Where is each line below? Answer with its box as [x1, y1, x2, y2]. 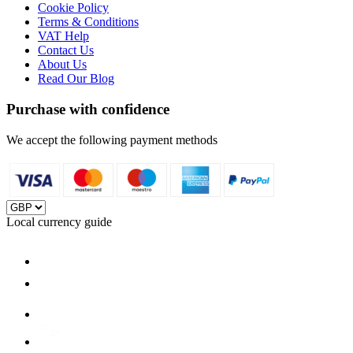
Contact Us [38, 43, 94, 58]
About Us [38, 58, 87, 72]
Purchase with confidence [6, 101, 169, 118]
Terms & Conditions [38, 15, 139, 29]
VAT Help [38, 29, 89, 43]
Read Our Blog [38, 72, 114, 86]
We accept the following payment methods [6, 132, 217, 147]
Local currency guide [6, 214, 112, 229]
